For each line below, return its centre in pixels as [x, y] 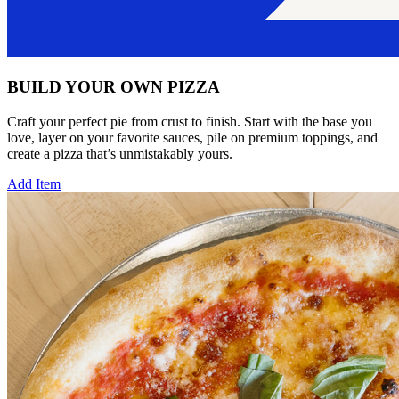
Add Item [34, 183]
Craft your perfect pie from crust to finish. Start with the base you [190, 121]
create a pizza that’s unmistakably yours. [120, 153]
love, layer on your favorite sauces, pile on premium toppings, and [192, 137]
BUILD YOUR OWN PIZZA [114, 87]
